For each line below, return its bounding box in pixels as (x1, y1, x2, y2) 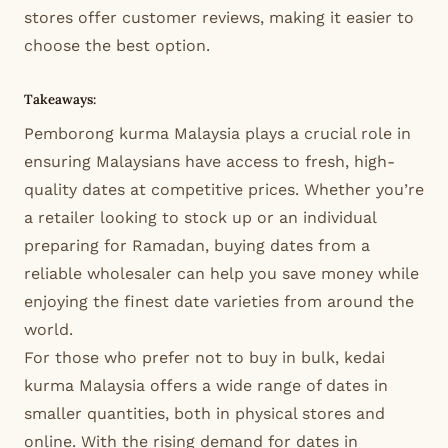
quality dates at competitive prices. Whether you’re (24, 180, 424, 200)
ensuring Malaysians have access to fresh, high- (24, 152, 395, 172)
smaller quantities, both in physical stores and (24, 404, 385, 424)
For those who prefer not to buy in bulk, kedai (24, 348, 385, 368)
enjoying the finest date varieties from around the (24, 292, 414, 312)
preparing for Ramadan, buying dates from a (24, 236, 370, 256)
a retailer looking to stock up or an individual (24, 208, 376, 228)
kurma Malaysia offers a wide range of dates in (24, 376, 388, 396)
